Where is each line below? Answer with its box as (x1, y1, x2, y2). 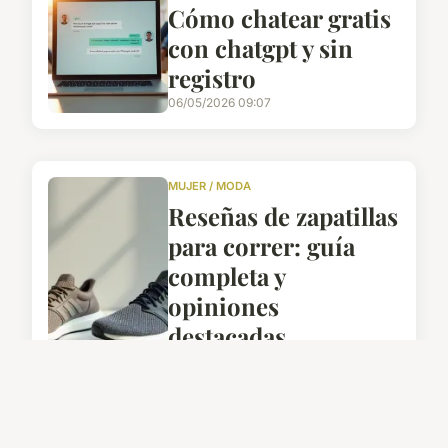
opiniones (168, 289, 279, 322)
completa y (168, 259, 285, 292)
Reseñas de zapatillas (168, 199, 398, 232)
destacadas (168, 319, 286, 352)
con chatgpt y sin (168, 31, 353, 64)
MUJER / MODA (168, 178, 251, 193)
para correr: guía (168, 229, 355, 262)
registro (168, 61, 256, 94)
